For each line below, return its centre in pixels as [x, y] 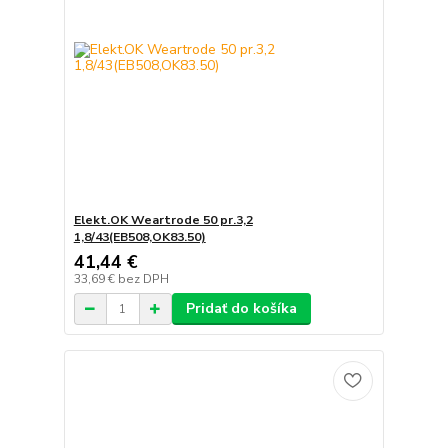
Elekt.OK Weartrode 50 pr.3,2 [163, 220]
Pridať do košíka [241, 309]
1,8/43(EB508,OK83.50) [139, 237]
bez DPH [143, 279]
